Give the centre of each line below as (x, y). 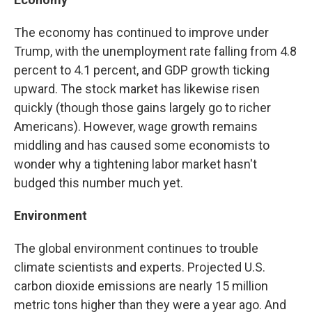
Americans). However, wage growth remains (136, 127)
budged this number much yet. (99, 183)
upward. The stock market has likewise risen (137, 89)
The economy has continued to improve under (141, 33)
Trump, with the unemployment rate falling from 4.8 (155, 52)
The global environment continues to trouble (136, 249)
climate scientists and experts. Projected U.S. (140, 267)
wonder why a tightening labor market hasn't (135, 164)
